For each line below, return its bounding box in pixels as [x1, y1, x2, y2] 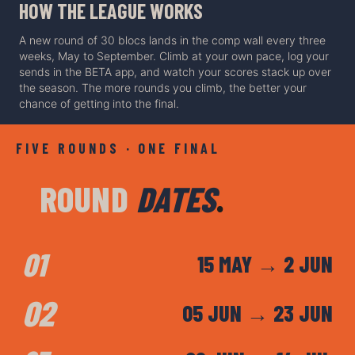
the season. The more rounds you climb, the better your [19, 81, 307, 95]
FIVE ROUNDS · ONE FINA [16, 139, 212, 158]
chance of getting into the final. [19, 97, 179, 111]
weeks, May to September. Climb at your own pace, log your [19, 49, 329, 63]
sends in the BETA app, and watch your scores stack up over [19, 65, 331, 79]
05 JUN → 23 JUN [182, 300, 333, 327]
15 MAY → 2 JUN [197, 250, 333, 278]
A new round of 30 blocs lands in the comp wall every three [19, 33, 326, 48]
